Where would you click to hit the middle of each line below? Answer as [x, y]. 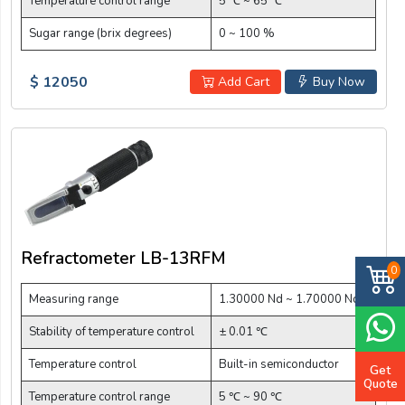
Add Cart [241, 82]
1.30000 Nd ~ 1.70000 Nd [289, 300]
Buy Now [337, 82]
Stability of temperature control [112, 332]
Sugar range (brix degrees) [100, 34]
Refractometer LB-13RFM [123, 259]
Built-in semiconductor [279, 365]
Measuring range [74, 300]
